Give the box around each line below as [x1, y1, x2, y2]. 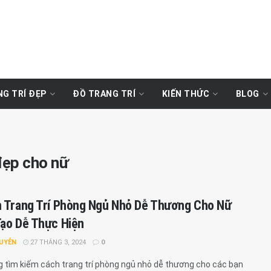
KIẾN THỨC [162, 89, 209, 99]
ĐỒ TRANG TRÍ [73, 89, 135, 99]
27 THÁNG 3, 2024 [28, 238, 86, 246]
